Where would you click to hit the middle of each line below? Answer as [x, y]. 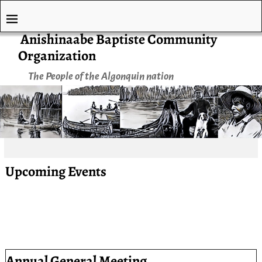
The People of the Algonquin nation [101, 76]
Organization [57, 55]
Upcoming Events [56, 171]
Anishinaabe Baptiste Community [118, 39]
